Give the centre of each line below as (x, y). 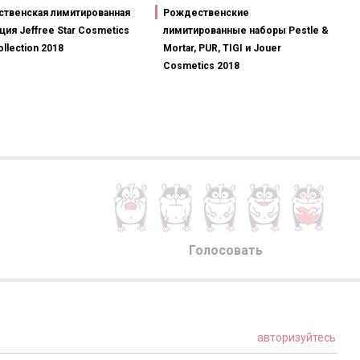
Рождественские (206, 13)
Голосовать (226, 251)
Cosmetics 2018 (201, 66)
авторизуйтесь (295, 338)
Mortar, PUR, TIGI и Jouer (222, 49)
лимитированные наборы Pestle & (246, 31)
